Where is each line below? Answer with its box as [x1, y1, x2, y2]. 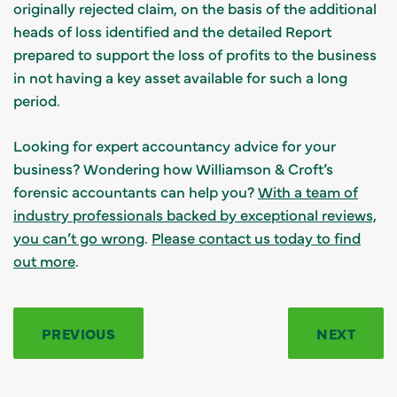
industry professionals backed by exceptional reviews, [13, 204, 377, 224]
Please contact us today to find [152, 227, 361, 247]
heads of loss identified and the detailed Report [13, 20, 331, 41]
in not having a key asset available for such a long [13, 66, 347, 87]
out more [13, 250, 75, 270]
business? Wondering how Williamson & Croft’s [13, 158, 333, 178]
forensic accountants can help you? [13, 181, 258, 201]
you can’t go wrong [13, 227, 144, 247]
